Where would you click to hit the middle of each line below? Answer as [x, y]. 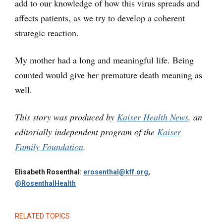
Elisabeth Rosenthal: [49, 172]
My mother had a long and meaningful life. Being [104, 60]
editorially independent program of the [86, 132]
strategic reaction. [47, 32]
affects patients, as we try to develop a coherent [100, 18]
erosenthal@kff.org [116, 172]
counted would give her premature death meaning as [109, 75]
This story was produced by [66, 117]
